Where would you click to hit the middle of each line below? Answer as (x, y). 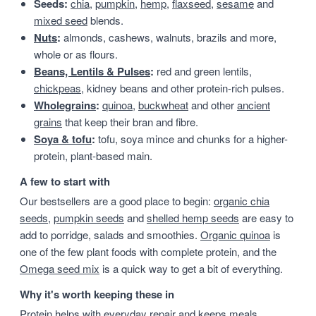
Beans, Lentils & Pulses (92, 71)
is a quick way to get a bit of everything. (191, 268)
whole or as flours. (76, 54)
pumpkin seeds (89, 218)
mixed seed (61, 20)
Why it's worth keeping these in (97, 294)
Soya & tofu (63, 139)
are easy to (266, 218)
